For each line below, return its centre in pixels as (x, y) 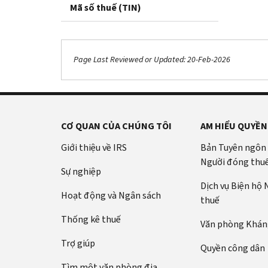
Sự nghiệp (81, 171)
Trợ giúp (78, 243)
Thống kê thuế (91, 219)
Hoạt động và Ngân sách (111, 195)
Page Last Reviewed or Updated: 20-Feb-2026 (152, 60)
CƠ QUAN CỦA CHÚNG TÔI (116, 126)
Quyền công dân (232, 248)
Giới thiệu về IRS (94, 147)
